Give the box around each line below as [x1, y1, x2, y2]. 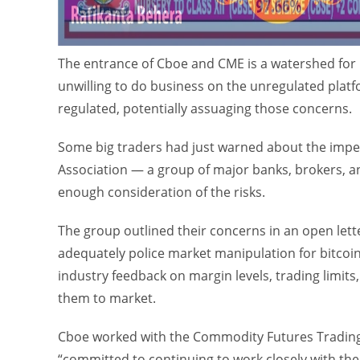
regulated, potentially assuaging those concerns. [58, 100, 352, 117]
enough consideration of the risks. [58, 183, 265, 201]
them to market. [58, 289, 156, 307]
